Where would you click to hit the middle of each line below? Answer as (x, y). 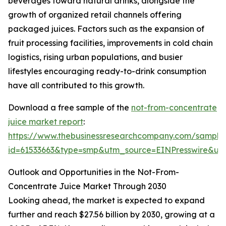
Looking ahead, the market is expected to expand (106, 201)
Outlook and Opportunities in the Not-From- (94, 172)
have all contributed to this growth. (76, 86)
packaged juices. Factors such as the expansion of (106, 29)
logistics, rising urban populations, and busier (95, 57)
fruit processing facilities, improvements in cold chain (110, 43)
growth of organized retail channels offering (95, 15)
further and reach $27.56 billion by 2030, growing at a (111, 215)
